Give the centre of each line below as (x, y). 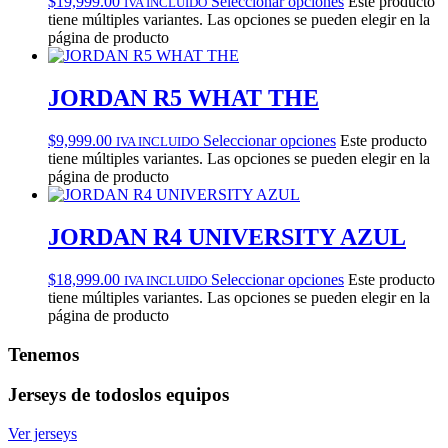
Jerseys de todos (73, 395)
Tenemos (43, 354)
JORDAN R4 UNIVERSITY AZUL (227, 236)
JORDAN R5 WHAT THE (183, 98)
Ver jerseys (42, 433)
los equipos (184, 395)
